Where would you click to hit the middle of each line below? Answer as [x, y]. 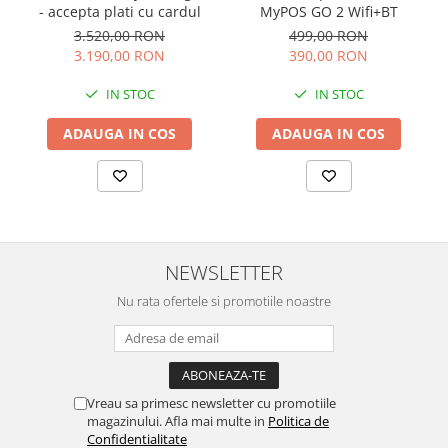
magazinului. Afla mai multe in [177, 421]
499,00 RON [328, 36]
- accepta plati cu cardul [119, 12]
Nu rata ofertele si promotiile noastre [224, 301]
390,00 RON [328, 56]
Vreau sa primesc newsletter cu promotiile [211, 403]
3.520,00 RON [119, 36]
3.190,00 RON [119, 56]
